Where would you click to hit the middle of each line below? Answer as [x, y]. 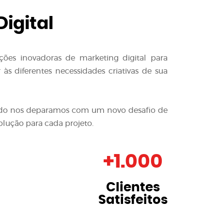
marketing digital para [124, 58]
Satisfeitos [133, 200]
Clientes [133, 187]
